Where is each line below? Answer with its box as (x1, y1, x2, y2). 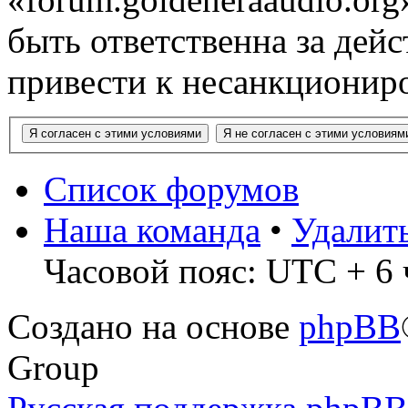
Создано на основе (7, 306, 299, 346)
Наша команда (44, 209, 260, 250)
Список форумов (44, 168, 299, 209)
